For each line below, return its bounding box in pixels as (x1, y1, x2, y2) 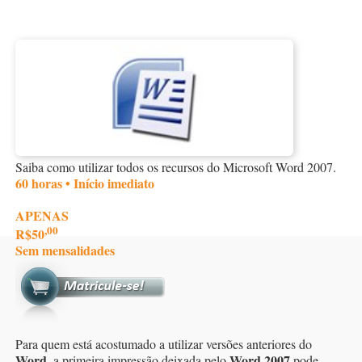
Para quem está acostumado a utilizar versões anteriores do (15, 335, 312, 352)
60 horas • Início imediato (15, 173, 154, 192)
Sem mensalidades (15, 240, 115, 259)
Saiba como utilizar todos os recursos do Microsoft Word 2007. (15, 158, 336, 175)
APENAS (15, 205, 69, 225)
